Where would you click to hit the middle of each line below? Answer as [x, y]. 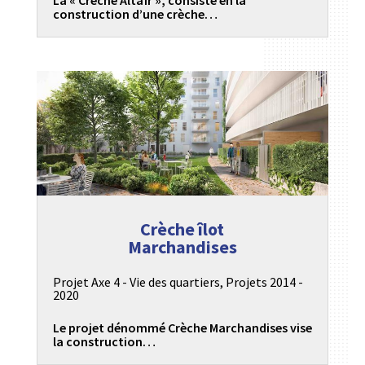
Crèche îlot [182, 229]
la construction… [104, 342]
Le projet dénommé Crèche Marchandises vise [182, 328]
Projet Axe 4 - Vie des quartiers [136, 282]
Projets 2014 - [264, 282]
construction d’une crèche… [135, 13]
